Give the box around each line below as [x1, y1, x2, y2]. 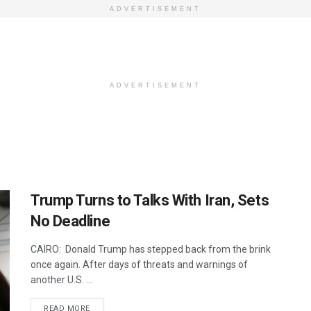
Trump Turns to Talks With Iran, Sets [31, 192, 269, 209]
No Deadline [31, 212, 110, 230]
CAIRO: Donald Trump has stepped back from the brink [31, 244, 271, 255]
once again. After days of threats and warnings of [31, 259, 248, 270]
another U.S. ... [31, 274, 92, 285]
